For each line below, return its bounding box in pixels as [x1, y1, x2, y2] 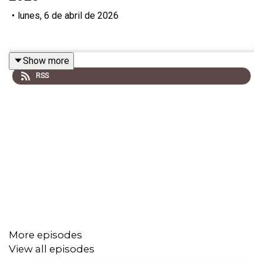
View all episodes [9, 242, 95, 255]
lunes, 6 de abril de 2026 [18, 9, 119, 21]
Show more [23, 55, 69, 66]
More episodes [9, 228, 82, 241]
